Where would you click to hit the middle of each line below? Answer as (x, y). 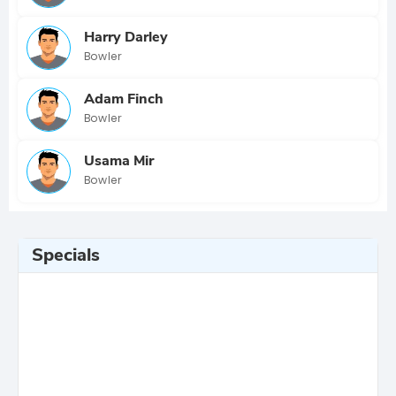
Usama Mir (119, 160)
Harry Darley (126, 37)
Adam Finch (124, 99)
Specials (66, 255)
